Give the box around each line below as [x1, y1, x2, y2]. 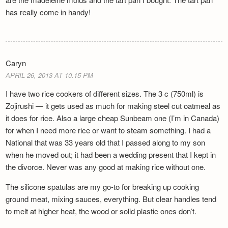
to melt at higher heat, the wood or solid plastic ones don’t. [6, 206, 197, 217]
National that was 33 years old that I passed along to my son [6, 137, 206, 148]
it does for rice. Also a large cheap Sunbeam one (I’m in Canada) [6, 112, 220, 124]
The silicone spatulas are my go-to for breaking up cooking [6, 181, 199, 192]
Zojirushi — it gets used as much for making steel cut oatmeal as [6, 100, 221, 111]
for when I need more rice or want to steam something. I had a [6, 125, 211, 136]
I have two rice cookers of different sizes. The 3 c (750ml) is [6, 88, 204, 99]
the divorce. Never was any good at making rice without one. [6, 161, 206, 173]
